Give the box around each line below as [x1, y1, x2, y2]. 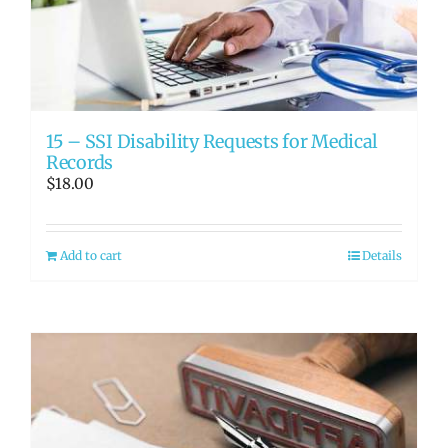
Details [362, 247, 402, 263]
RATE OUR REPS [21, 30, 131, 48]
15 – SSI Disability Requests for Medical [46, 129, 379, 153]
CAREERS [21, 96, 86, 114]
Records [46, 150, 114, 174]
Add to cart [60, 247, 122, 263]
